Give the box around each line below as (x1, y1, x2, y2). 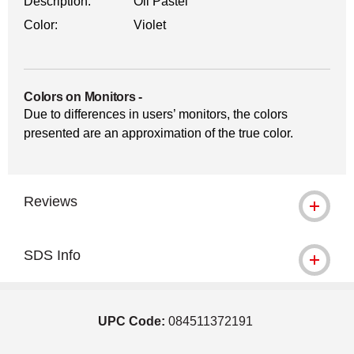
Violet (134, 18, 167, 32)
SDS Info (24, 247, 81, 263)
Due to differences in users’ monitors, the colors (24, 107, 288, 121)
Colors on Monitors (24, 90, 136, 104)
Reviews (24, 194, 77, 209)
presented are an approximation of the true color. (24, 126, 293, 140)
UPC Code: (97, 314, 165, 328)
